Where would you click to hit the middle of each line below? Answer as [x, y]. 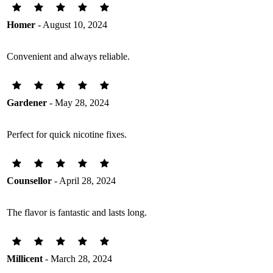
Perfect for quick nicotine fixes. [67, 134]
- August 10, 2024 [71, 25]
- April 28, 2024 [84, 181]
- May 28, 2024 [78, 103]
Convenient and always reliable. [68, 56]
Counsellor [29, 181]
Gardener [27, 103]
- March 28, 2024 [77, 259]
